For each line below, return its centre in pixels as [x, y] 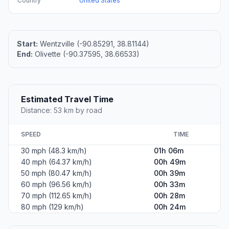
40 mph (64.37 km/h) [56, 162]
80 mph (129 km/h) [52, 207]
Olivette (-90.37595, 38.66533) [86, 54]
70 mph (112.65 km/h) [56, 195]
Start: [27, 43]
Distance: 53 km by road [62, 110]
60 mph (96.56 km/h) [56, 184]
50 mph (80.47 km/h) [56, 173]
